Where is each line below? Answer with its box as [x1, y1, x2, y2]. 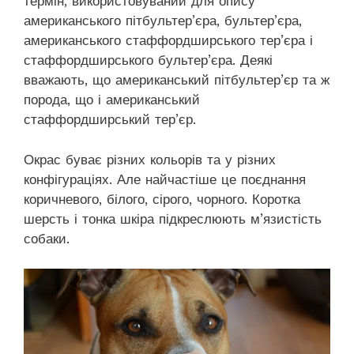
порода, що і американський [24, 92, 200, 108]
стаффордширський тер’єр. [24, 111, 196, 128]
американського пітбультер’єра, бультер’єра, [24, 13, 302, 29]
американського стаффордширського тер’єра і [24, 32, 313, 49]
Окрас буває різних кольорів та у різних [24, 151, 276, 168]
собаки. [24, 230, 70, 247]
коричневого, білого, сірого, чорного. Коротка [24, 190, 300, 207]
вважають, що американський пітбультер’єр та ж [24, 72, 330, 88]
